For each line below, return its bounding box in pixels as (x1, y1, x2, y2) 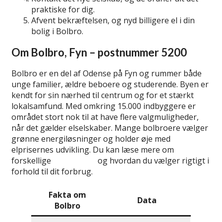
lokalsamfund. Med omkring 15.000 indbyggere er (11, 101, 196, 112)
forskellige (11, 155, 53, 166)
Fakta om (48, 189, 86, 201)
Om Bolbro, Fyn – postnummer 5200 (11, 45, 187, 59)
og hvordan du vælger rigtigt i (96, 155, 209, 166)
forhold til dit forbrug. (11, 166, 93, 177)
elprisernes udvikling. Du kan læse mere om (11, 144, 174, 156)
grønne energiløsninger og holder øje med (11, 133, 170, 145)
